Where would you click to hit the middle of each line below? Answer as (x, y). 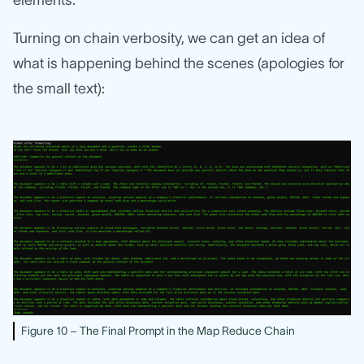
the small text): (59, 89)
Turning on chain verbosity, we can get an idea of (169, 39)
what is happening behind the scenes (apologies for (179, 64)
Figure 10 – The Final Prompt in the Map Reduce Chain (158, 331)
